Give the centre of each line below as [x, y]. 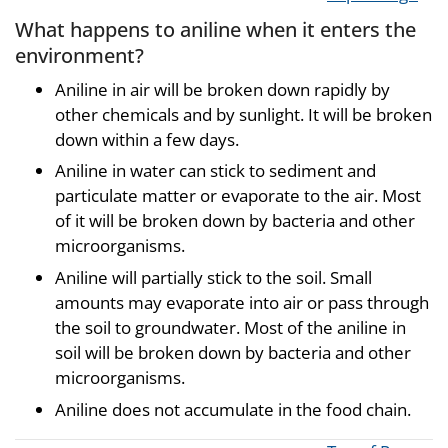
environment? [79, 55]
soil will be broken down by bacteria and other [233, 353]
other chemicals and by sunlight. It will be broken [243, 114]
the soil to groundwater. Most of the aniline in [230, 328]
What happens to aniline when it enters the [215, 29]
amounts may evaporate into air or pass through [242, 303]
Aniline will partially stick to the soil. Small [213, 278]
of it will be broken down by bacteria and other [235, 221]
